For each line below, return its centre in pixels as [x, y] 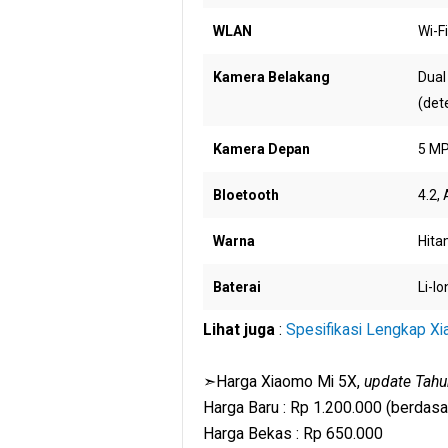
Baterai [237, 286]
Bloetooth [246, 194]
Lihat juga [239, 330]
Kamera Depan [261, 148]
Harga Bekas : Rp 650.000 [293, 434]
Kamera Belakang [271, 76]
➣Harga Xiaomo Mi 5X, [283, 382]
